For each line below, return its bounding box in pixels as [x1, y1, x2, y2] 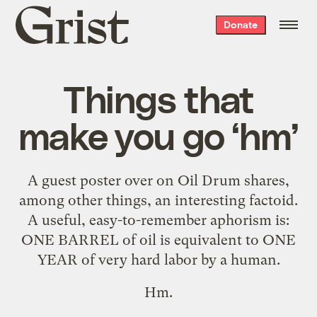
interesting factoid [175, 191, 294, 209]
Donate [223, 18, 258, 30]
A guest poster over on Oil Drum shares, [28, 171, 289, 189]
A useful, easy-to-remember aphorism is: [28, 211, 289, 229]
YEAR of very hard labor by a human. [37, 250, 280, 268]
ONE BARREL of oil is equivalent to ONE [21, 231, 296, 248]
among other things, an [19, 191, 175, 209]
